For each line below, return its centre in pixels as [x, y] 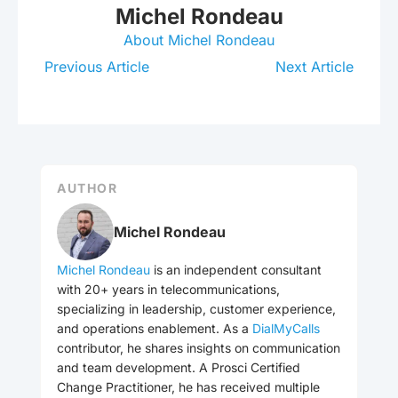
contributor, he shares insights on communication [199, 348]
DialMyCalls [286, 329]
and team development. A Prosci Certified [179, 368]
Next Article [314, 67]
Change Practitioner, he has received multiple [188, 387]
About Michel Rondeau [199, 40]
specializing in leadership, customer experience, [196, 309]
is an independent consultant [236, 270]
